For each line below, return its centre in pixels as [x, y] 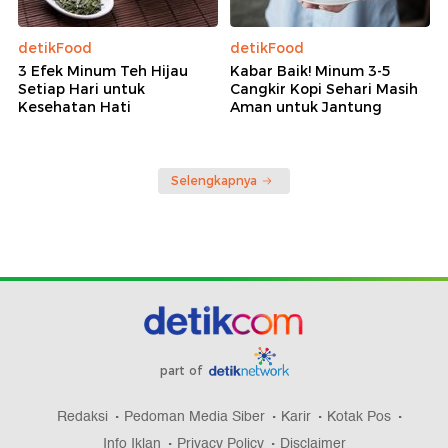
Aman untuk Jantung [306, 107]
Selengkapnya [214, 181]
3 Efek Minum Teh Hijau [103, 71]
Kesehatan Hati [74, 107]
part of [182, 371]
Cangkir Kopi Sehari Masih [324, 89]
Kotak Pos [359, 417]
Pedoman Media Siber [194, 417]
